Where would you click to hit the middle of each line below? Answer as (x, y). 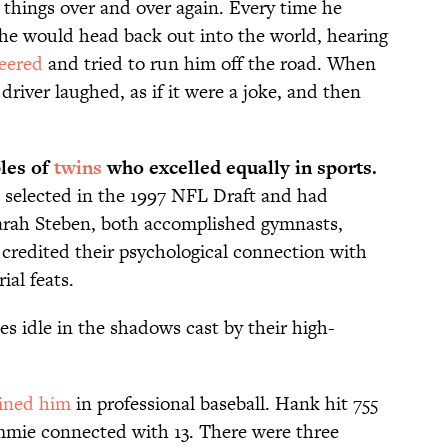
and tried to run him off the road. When (209, 64)
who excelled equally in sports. (239, 168)
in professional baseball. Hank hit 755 (224, 404)
